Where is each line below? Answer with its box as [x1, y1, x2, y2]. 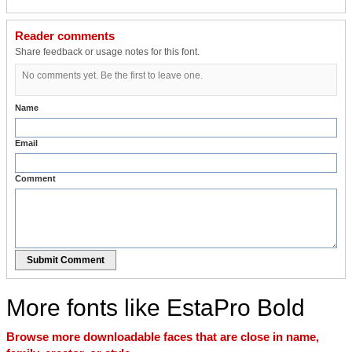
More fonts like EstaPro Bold [6, 294, 305, 321]
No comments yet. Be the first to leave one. [22, 69, 203, 81]
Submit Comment [27, 254, 104, 266]
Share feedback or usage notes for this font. [15, 46, 200, 57]
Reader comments [15, 28, 115, 42]
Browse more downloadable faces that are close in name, [6, 329, 319, 343]
